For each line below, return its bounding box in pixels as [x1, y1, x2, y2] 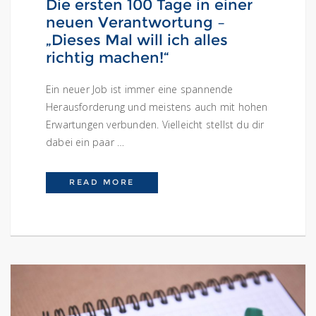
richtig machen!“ [46, 49, 169, 67]
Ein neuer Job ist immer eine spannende [46, 83, 233, 97]
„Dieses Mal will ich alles [46, 31, 228, 49]
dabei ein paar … [46, 135, 125, 150]
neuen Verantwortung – [46, 13, 225, 32]
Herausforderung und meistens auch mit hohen [46, 100, 268, 114]
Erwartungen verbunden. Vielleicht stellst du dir [46, 118, 265, 132]
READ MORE [69, 178, 135, 188]
